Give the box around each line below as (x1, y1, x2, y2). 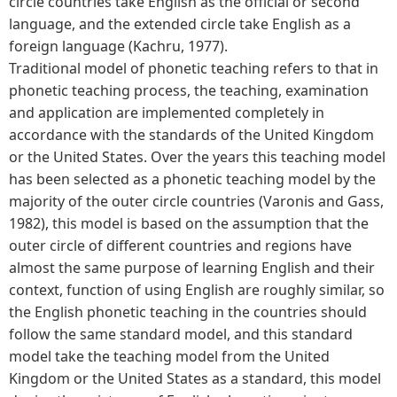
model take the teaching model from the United (9, 346, 330, 366)
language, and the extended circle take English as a (9, 13, 351, 34)
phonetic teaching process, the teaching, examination (9, 80, 369, 100)
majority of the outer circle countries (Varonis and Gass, (9, 191, 384, 211)
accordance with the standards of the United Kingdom (9, 124, 374, 144)
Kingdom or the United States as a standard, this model (9, 368, 381, 388)
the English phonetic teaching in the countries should (9, 301, 367, 322)
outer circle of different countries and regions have (9, 235, 352, 255)
